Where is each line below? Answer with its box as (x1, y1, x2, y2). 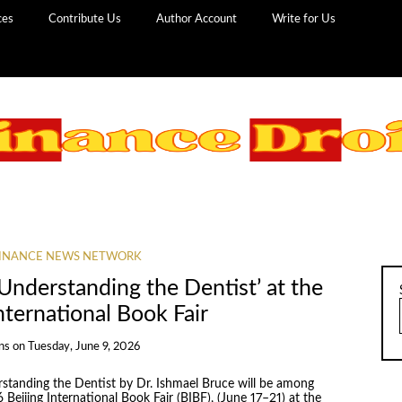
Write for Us (272, 13, 336, 25)
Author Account (156, 13, 238, 25)
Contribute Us (48, 13, 122, 25)
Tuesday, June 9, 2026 (27, 340, 140, 353)
